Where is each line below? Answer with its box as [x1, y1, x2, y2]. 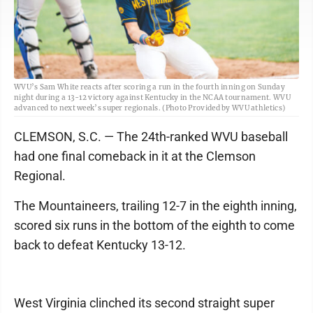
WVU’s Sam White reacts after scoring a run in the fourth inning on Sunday [14, 82, 285, 92]
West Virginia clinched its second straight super [14, 296, 275, 311]
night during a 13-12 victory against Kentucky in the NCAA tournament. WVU [14, 93, 291, 103]
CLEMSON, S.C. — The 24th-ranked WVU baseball [14, 129, 288, 145]
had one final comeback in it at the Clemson [14, 149, 256, 164]
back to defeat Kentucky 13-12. [14, 238, 186, 253]
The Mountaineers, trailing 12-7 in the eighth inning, [14, 198, 297, 214]
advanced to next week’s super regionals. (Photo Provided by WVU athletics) [14, 103, 286, 113]
